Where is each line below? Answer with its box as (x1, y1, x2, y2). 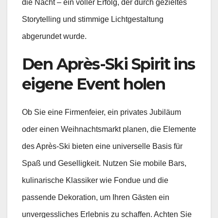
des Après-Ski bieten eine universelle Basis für (22, 142, 182, 150)
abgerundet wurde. (22, 32, 87, 41)
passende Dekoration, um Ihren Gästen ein (22, 193, 169, 201)
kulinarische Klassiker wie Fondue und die (22, 176, 168, 184)
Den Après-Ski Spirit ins (22, 54, 195, 74)
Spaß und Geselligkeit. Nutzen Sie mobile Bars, (22, 159, 186, 167)
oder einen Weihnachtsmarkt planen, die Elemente (22, 125, 196, 133)
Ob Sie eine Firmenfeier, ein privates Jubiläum (22, 108, 181, 116)
